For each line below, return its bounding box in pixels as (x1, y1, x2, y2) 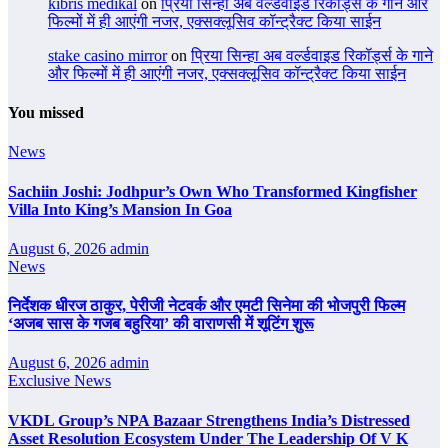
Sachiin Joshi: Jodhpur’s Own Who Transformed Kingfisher (8, 182, 417, 200)
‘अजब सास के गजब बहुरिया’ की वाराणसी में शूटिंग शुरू (8, 315, 314, 333)
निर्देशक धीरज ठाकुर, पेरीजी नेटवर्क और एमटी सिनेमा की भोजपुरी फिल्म (8, 297, 405, 315)
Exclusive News (8, 372, 111, 390)
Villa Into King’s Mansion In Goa (8, 200, 232, 218)
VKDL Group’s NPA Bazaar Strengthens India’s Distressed (8, 411, 410, 429)
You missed (8, 104, 84, 122)
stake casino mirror (48, 46, 167, 64)
